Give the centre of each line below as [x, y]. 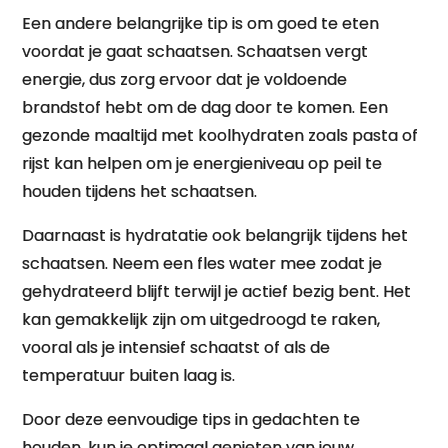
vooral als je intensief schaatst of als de [176, 347]
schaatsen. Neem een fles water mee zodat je [202, 263]
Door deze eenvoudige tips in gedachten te [191, 419]
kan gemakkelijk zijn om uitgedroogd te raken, [201, 319]
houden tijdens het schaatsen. [140, 191]
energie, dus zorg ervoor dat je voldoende [185, 79]
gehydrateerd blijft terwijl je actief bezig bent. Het [217, 291]
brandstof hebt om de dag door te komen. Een [205, 107]
